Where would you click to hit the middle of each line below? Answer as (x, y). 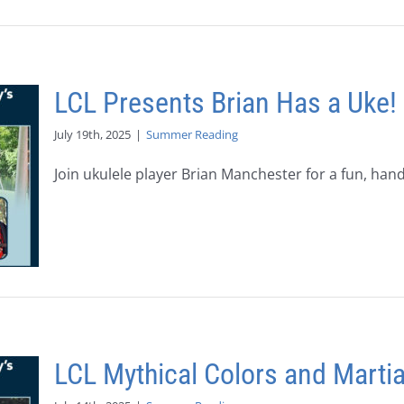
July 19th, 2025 (92, 134)
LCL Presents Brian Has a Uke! (225, 103)
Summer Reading (192, 134)
